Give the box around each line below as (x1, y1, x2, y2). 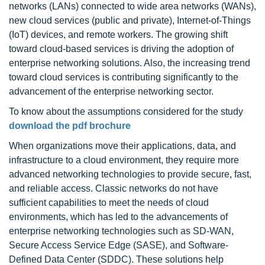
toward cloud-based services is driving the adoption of (9, 44, 234, 54)
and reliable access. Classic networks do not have (9, 183, 218, 193)
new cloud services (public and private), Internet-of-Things (9, 15, 251, 25)
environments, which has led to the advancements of (9, 212, 228, 222)
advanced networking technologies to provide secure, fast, (9, 169, 251, 179)
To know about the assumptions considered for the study (9, 106, 243, 117)
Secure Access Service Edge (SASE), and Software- (9, 240, 228, 250)
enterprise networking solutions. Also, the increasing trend (9, 58, 250, 68)
